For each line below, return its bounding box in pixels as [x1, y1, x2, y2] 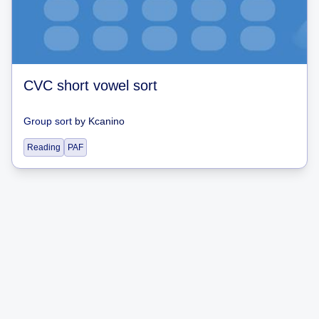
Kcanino [88, 115, 125, 127]
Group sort [23, 115, 72, 127]
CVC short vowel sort [23, 77, 157, 93]
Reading [27, 142, 61, 152]
